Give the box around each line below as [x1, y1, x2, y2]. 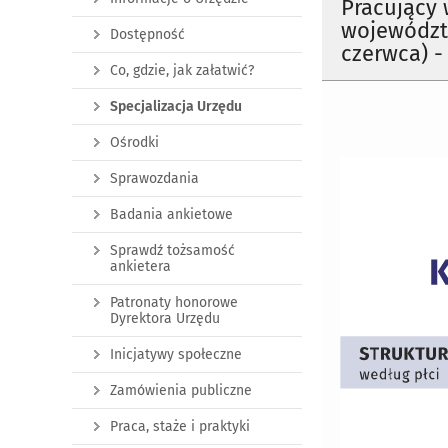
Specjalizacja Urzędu [110, 98, 242, 115]
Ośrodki [110, 134, 159, 151]
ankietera [110, 258, 171, 275]
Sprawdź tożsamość [110, 242, 235, 259]
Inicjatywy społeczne [110, 346, 242, 363]
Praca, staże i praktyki [110, 418, 250, 435]
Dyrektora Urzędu [110, 310, 220, 327]
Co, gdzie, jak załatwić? [110, 62, 254, 79]
